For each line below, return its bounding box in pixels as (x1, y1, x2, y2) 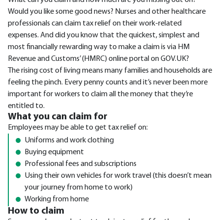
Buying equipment (25, 148, 84, 156)
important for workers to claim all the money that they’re (8, 90, 193, 98)
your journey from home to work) (25, 184, 133, 192)
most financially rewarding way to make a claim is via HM (8, 43, 190, 51)
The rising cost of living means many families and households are (8, 67, 212, 75)
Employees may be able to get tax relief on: (8, 124, 148, 132)
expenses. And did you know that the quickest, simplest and (8, 31, 199, 39)
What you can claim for (8, 112, 108, 122)
